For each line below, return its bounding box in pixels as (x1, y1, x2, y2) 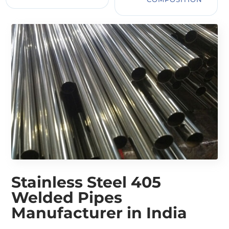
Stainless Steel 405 (11, 173, 162, 192)
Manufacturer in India (11, 203, 188, 223)
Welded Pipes (11, 188, 123, 208)
